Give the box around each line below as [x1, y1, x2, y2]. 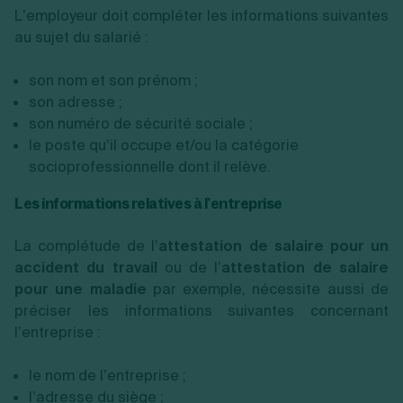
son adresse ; [29, 92, 122, 112]
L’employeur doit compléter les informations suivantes [14, 5, 389, 25]
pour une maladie [14, 279, 147, 299]
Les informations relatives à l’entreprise [14, 193, 282, 212]
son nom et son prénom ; [29, 70, 201, 90]
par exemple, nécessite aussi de [146, 279, 390, 299]
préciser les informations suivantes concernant [14, 300, 389, 320]
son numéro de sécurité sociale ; [29, 113, 253, 133]
